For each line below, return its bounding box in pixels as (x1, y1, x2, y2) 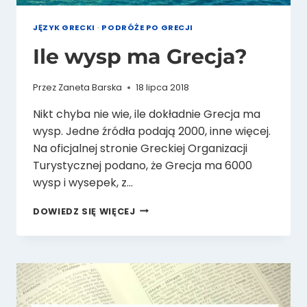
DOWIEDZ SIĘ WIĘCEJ (33, 205, 136, 217)
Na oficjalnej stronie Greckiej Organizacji (33, 140, 247, 156)
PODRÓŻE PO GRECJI (101, 21, 193, 33)
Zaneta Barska (58, 81, 123, 93)
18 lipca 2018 (136, 81, 190, 93)
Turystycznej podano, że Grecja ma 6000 (33, 157, 252, 173)
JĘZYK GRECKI (33, 21, 95, 33)
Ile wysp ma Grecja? (33, 43, 247, 69)
